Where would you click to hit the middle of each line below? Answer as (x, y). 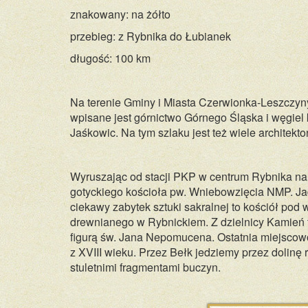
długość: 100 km (110, 58)
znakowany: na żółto (120, 14)
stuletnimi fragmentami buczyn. (145, 267)
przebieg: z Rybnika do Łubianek (151, 36)
